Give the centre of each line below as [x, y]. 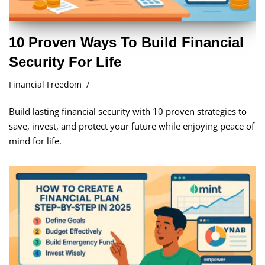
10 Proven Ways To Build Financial [126, 42]
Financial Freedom [45, 84]
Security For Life [65, 62]
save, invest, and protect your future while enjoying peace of [132, 126]
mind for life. [35, 140]
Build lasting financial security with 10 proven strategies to [128, 111]
